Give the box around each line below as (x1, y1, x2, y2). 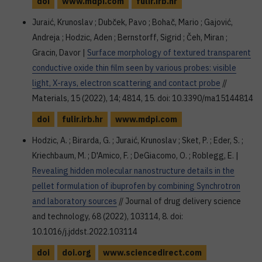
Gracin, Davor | (32, 47, 87, 58)
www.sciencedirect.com (103, 247, 202, 258)
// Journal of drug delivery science (117, 196, 241, 206)
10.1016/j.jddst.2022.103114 (32, 226, 137, 237)
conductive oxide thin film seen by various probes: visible (32, 63, 236, 73)
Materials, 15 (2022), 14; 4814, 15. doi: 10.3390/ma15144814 (32, 93, 253, 104)
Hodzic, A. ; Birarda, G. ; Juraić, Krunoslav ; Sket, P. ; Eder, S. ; (32, 135, 243, 146)
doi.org (62, 247, 91, 258)
